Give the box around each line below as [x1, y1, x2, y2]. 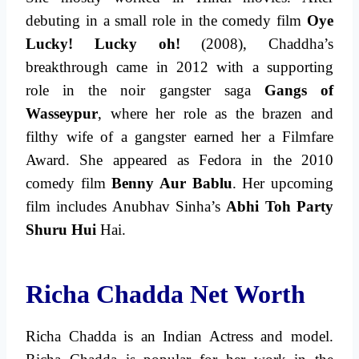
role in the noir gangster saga [26, 82, 264, 99]
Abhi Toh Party [226, 198, 334, 216]
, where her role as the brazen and [98, 105, 333, 123]
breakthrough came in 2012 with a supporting [26, 58, 333, 76]
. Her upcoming [232, 175, 334, 192]
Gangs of [264, 82, 334, 99]
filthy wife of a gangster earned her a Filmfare [26, 128, 333, 146]
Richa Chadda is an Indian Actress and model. [26, 328, 333, 345]
